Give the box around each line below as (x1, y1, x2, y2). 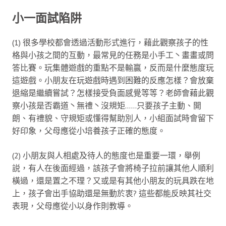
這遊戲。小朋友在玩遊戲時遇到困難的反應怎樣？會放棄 (12, 75, 214, 85)
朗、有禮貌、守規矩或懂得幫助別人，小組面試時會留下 (12, 112, 214, 123)
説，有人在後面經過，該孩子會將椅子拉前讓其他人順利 (12, 162, 214, 173)
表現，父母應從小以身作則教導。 (12, 200, 133, 211)
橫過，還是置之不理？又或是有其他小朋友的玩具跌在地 (12, 175, 214, 186)
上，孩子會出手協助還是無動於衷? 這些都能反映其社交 (12, 188, 211, 198)
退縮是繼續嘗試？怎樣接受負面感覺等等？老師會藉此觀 (12, 87, 214, 98)
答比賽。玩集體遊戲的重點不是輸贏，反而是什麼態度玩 (12, 62, 214, 73)
